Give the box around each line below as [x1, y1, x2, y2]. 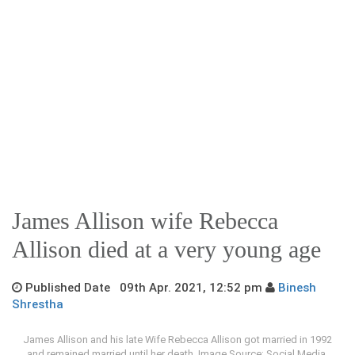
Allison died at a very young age [12, 235, 321, 262]
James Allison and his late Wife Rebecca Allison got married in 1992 [23, 333, 332, 345]
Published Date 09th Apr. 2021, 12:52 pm [22, 280, 265, 295]
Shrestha [12, 296, 63, 311]
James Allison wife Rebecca [12, 207, 278, 234]
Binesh [278, 280, 316, 295]
